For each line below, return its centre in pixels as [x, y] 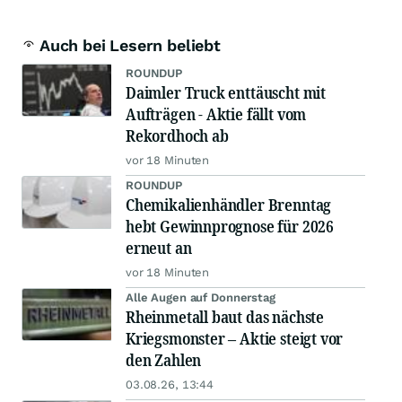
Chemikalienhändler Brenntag [229, 205]
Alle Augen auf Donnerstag [201, 298]
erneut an [159, 248]
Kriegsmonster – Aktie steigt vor [235, 339]
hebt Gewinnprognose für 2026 [230, 227]
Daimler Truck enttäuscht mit [226, 93]
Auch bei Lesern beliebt [130, 46]
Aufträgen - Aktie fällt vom [216, 114]
